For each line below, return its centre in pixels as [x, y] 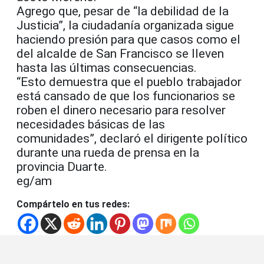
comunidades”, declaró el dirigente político [132, 139]
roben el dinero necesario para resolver [121, 110]
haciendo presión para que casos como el [128, 40]
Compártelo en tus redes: [73, 204]
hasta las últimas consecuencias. [107, 68]
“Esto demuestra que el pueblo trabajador [129, 82]
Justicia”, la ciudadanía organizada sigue [125, 26]
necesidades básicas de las [91, 125]
